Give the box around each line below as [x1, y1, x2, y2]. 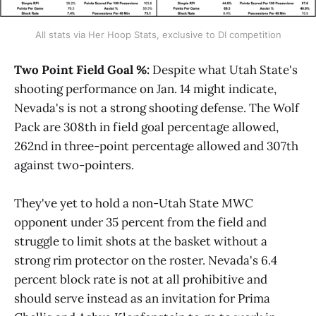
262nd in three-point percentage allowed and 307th [14, 138, 298, 154]
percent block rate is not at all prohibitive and [14, 271, 267, 287]
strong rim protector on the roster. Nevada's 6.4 [14, 252, 277, 268]
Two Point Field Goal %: [14, 61, 152, 78]
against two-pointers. [14, 157, 134, 173]
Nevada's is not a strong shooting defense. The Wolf [14, 99, 299, 116]
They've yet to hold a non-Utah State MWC [14, 195, 253, 211]
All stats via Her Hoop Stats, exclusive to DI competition [35, 29, 281, 41]
